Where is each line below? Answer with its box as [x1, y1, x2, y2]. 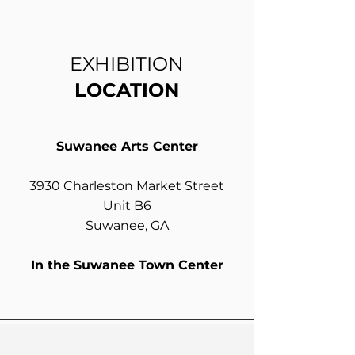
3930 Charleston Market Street [29, 177, 224, 193]
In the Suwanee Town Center [30, 257, 223, 273]
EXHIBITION [70, 52, 184, 75]
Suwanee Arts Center [55, 138, 198, 154]
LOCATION [74, 78, 179, 101]
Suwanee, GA [85, 217, 169, 233]
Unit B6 [102, 197, 151, 213]
